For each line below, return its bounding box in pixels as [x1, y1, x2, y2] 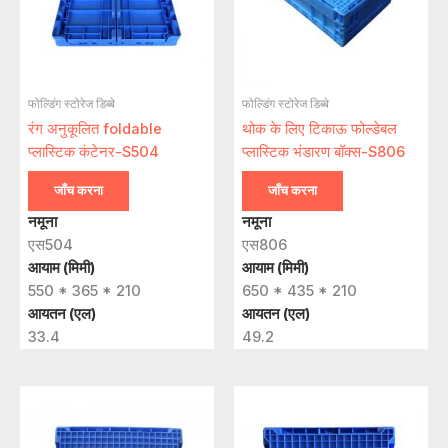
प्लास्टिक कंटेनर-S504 [28, 143, 159, 162]
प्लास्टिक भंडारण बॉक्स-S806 [242, 143, 405, 162]
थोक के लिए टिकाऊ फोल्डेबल [242, 120, 397, 139]
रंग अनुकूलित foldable [28, 120, 162, 139]
